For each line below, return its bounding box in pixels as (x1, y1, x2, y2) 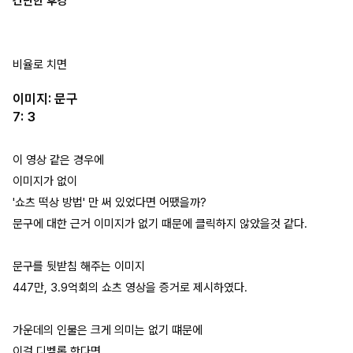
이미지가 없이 (13, 173, 77, 188)
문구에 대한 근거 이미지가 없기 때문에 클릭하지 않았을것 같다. (13, 216, 307, 231)
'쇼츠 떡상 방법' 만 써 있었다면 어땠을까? (13, 195, 206, 210)
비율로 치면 (13, 57, 67, 72)
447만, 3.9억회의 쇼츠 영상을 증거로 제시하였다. (13, 280, 247, 295)
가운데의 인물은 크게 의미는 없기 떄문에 (13, 322, 203, 337)
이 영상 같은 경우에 (13, 152, 104, 167)
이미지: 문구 (13, 91, 78, 107)
